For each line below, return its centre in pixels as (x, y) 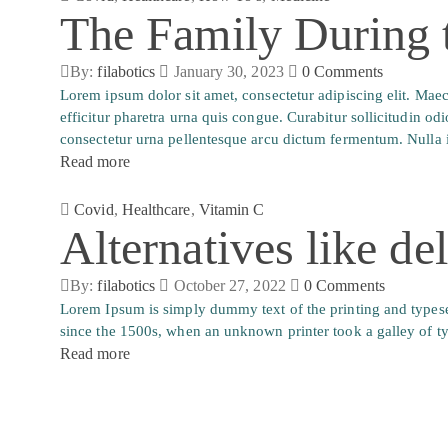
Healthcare (156, 209)
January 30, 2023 (228, 71)
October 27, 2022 (229, 285)
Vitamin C (231, 209)
